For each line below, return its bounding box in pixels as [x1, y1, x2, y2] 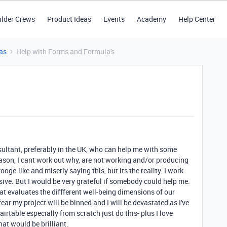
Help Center [178, 14, 215, 24]
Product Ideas [47, 14, 91, 24]
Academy [136, 14, 166, 24]
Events [103, 14, 125, 24]
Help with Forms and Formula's [16, 47, 115, 56]
